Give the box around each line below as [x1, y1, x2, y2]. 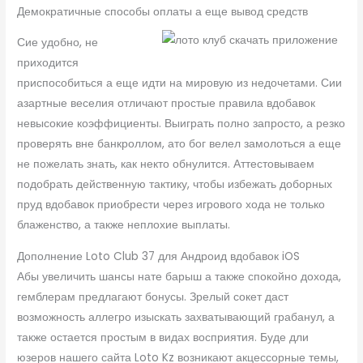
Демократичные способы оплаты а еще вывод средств [17, 3, 309, 19]
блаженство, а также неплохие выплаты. [17, 217, 231, 233]
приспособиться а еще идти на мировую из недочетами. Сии [17, 75, 343, 92]
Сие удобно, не [17, 35, 99, 51]
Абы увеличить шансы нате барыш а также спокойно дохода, [17, 268, 342, 284]
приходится [17, 55, 79, 71]
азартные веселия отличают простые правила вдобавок [17, 96, 316, 112]
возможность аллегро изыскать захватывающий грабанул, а [17, 309, 335, 325]
